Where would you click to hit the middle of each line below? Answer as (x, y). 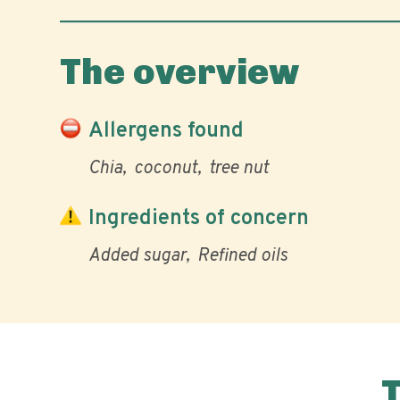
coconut (166, 169)
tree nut (239, 169)
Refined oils (242, 256)
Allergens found (166, 131)
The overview (180, 71)
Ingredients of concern (199, 218)
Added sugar (137, 256)
